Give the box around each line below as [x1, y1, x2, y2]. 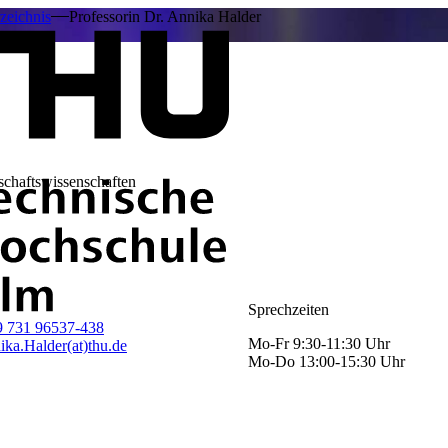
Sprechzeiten [247, 301, 329, 319]
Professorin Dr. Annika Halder [69, 8, 261, 25]
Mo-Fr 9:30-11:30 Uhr [247, 335, 390, 353]
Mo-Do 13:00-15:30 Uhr [247, 353, 405, 371]
